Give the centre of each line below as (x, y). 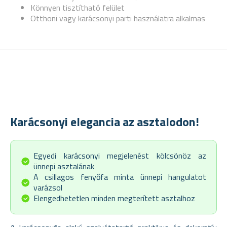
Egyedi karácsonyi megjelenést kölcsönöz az (120, 155)
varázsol (48, 187)
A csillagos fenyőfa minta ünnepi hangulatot (120, 177)
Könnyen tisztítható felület (78, 8)
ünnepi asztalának (64, 166)
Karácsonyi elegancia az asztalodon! (105, 122)
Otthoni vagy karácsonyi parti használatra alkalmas (118, 18)
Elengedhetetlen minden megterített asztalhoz (114, 198)
